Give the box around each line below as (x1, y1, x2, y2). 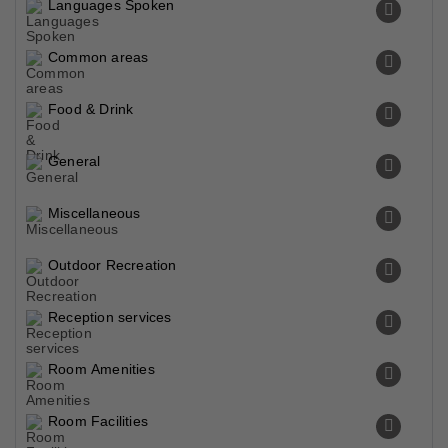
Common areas (48, 49, 149, 65)
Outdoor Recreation (48, 257, 177, 273)
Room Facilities (48, 413, 148, 429)
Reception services (48, 309, 172, 325)
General (48, 153, 101, 169)
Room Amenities (48, 361, 155, 377)
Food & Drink (48, 101, 134, 117)
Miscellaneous (48, 205, 141, 221)
